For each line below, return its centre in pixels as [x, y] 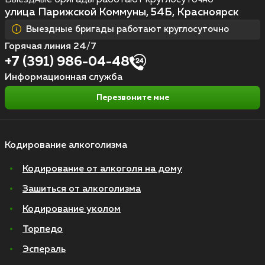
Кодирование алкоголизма [66, 146]
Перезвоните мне [132, 98]
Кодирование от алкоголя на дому [102, 169]
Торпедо [43, 230]
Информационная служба [64, 78]
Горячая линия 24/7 [51, 47]
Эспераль [44, 250]
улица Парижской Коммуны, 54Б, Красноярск [122, 13]
